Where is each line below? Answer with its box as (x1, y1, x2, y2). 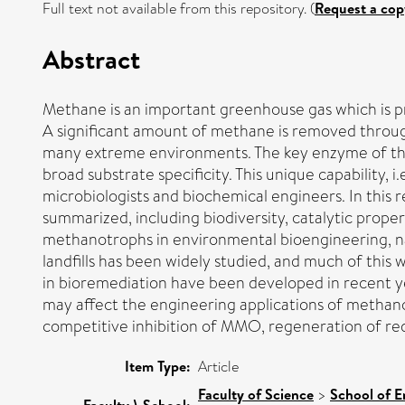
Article (198, 355, 239, 377)
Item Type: (125, 355, 191, 376)
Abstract (42, 40, 140, 77)
